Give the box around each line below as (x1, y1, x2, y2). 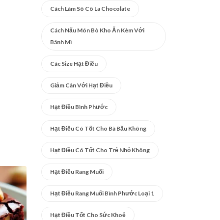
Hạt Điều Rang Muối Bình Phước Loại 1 (50, 190, 154, 197)
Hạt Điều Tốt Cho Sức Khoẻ (50, 211, 126, 219)
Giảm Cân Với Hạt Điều (50, 82, 112, 89)
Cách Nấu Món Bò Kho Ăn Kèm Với (50, 27, 144, 34)
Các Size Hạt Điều (50, 60, 98, 67)
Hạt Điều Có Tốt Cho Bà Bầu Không (50, 125, 146, 132)
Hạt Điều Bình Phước (50, 103, 108, 110)
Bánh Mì (50, 38, 72, 46)
